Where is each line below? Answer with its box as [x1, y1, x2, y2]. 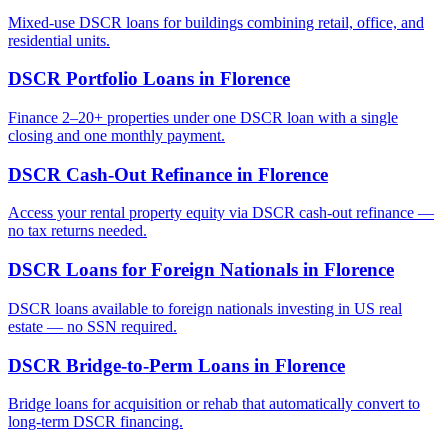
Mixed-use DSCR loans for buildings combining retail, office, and [8, 13, 424, 31]
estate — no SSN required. [8, 317, 177, 335]
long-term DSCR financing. [8, 413, 183, 431]
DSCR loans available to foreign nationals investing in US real [8, 299, 402, 317]
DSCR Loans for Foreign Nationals [8, 259, 298, 281]
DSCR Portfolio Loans [8, 68, 194, 90]
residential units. [8, 31, 110, 49]
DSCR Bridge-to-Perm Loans [8, 354, 249, 376]
